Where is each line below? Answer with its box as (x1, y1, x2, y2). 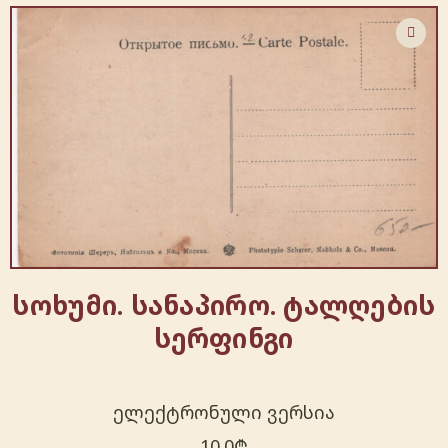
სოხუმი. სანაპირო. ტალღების (12, 287, 436, 324)
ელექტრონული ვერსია (113, 400, 335, 425)
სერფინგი (154, 320, 294, 357)
